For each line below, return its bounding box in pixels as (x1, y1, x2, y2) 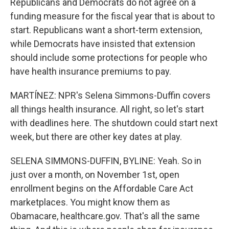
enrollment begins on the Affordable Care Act (10, 183, 193, 194)
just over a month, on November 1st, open (10, 169, 179, 180)
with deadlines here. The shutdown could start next (10, 118, 218, 128)
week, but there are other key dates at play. (10, 131, 182, 142)
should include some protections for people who (10, 52, 207, 63)
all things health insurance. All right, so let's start (10, 104, 204, 114)
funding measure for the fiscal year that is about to (10, 11, 215, 21)
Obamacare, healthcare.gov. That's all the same (10, 211, 200, 221)
